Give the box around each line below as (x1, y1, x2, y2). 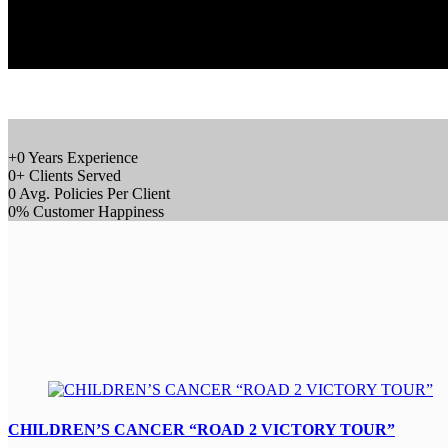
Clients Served (29, 166, 121, 184)
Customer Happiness (33, 202, 164, 220)
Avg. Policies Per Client (19, 184, 170, 202)
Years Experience (28, 148, 138, 166)
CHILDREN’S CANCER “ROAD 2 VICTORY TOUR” (8, 420, 395, 438)
